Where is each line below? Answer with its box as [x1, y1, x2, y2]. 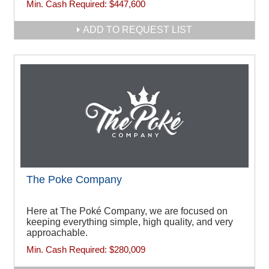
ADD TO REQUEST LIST [83, 24, 192, 35]
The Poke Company [26, 174, 122, 186]
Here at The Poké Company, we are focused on [26, 206, 228, 217]
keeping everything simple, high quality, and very [26, 217, 233, 228]
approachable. [26, 228, 88, 238]
